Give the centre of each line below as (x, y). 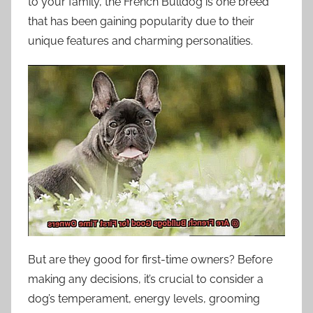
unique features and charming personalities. (140, 41)
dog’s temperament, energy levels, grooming (144, 299)
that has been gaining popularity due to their (141, 22)
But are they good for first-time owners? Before (150, 260)
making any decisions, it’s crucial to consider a (146, 279)
